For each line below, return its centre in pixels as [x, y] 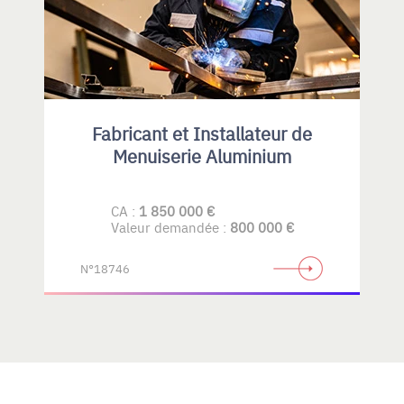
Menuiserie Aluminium [202, 155]
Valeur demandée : [170, 226]
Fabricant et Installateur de [202, 133]
